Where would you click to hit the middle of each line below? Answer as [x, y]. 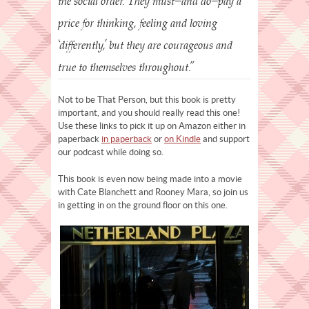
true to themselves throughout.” [126, 67]
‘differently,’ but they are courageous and [145, 45]
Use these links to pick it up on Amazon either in [152, 126]
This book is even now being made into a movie [150, 179]
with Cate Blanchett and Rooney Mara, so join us [153, 192]
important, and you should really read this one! [149, 112]
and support [225, 139]
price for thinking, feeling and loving [138, 23]
